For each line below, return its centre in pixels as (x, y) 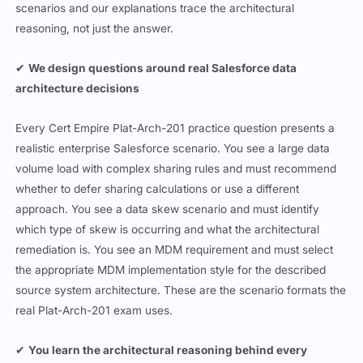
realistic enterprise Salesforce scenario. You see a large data (173, 148)
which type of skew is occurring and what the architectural (168, 229)
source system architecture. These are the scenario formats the (181, 290)
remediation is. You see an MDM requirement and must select (175, 249)
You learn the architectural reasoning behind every (168, 350)
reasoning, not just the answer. (95, 28)
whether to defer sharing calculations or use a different (158, 188)
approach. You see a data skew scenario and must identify (168, 209)
